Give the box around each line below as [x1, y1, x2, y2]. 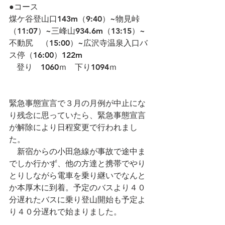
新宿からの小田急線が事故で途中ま [9, 147, 146, 156]
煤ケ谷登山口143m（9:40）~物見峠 [9, 14, 140, 24]
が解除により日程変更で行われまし [9, 123, 138, 132]
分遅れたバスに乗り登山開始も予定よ [9, 195, 146, 204]
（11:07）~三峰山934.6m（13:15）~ [9, 26, 145, 36]
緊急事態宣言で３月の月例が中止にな [9, 98, 146, 108]
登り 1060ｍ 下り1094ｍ [17, 62, 117, 72]
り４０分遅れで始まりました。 [9, 207, 122, 216]
